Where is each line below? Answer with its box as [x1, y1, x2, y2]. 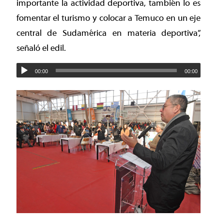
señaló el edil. [16, 43, 66, 53]
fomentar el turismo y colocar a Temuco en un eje [16, 13, 201, 23]
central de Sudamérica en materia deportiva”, [16, 28, 201, 38]
